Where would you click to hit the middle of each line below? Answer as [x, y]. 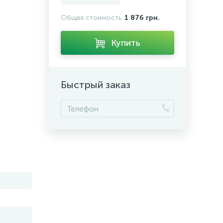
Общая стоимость [91, 18]
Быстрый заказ [96, 85]
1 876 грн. [142, 18]
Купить [126, 43]
